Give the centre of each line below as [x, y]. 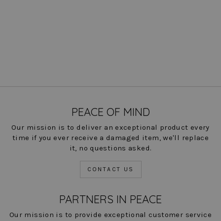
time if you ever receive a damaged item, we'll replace [110, 138]
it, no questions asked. [110, 148]
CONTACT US [110, 169]
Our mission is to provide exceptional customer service [110, 215]
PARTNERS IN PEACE [110, 200]
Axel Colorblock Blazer [47, 18]
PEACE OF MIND [110, 112]
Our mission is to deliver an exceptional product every [110, 128]
